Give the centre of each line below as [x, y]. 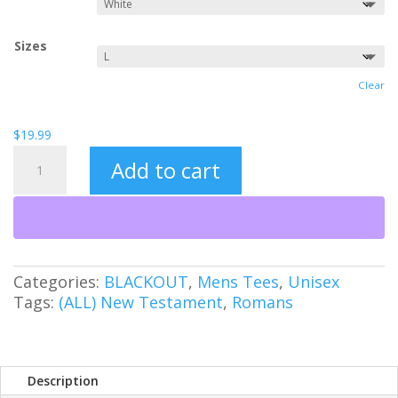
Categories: [59, 282]
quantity [36, 217]
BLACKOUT [146, 282]
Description [63, 381]
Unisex [314, 282]
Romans [263, 302]
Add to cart [166, 170]
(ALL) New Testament [141, 302]
